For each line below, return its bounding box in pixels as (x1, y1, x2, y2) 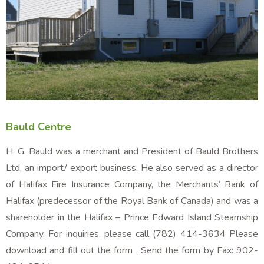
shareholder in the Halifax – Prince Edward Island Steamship (6, 210, 258, 224)
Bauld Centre (6, 119, 71, 134)
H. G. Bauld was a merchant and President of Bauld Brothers (6, 144, 258, 158)
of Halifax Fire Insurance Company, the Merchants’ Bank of (6, 177, 258, 191)
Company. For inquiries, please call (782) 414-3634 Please (6, 227, 258, 240)
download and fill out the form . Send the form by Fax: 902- (6, 243, 258, 257)
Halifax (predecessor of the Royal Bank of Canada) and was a (6, 194, 258, 207)
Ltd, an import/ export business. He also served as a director (6, 161, 258, 174)
